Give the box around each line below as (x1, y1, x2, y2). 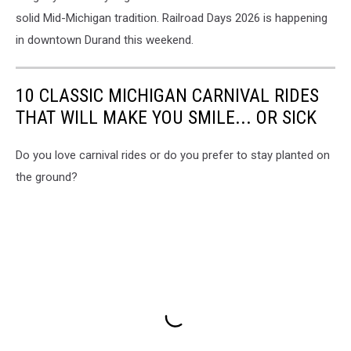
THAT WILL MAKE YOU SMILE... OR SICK (16, 107, 317, 129)
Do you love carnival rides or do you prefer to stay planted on (16, 148, 330, 163)
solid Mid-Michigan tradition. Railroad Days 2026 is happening (16, 11, 327, 26)
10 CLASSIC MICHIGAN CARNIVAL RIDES (16, 85, 319, 107)
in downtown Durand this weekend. (16, 33, 194, 48)
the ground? (16, 170, 78, 185)
